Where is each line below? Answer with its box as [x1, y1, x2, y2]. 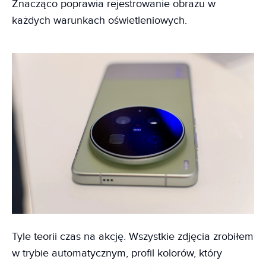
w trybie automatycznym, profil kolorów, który [12, 247, 222, 260]
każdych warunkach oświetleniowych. [12, 14, 187, 27]
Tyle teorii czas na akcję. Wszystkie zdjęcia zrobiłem [12, 230, 254, 243]
